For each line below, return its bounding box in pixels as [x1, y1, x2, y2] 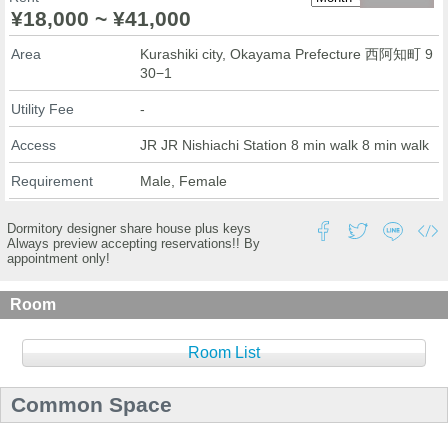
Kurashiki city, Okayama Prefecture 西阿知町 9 [140, 45, 433, 62]
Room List [188, 343, 260, 361]
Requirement [11, 172, 93, 189]
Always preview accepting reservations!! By [7, 235, 260, 251]
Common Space [11, 392, 172, 416]
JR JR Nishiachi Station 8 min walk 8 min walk [140, 136, 429, 153]
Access [11, 136, 56, 153]
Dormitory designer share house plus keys [7, 220, 251, 236]
